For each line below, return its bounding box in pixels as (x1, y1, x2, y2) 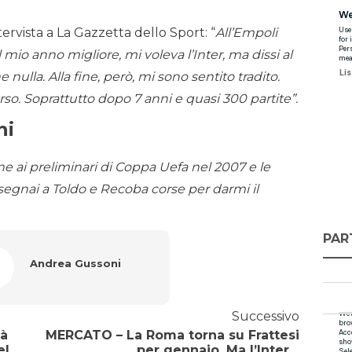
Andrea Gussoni (29, 257, 121, 270)
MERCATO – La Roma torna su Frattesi (45, 328, 299, 343)
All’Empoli (215, 25, 277, 41)
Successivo (231, 309, 299, 324)
